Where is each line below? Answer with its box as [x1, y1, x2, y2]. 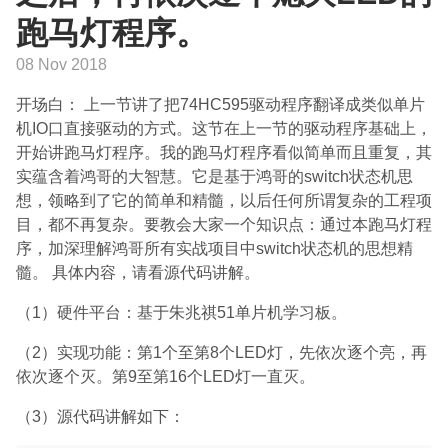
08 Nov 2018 [16, 56, 107, 73]
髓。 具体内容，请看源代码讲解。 [16, 264, 260, 281]
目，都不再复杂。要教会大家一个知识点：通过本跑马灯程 [16, 216, 432, 233]
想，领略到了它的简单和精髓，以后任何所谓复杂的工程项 [16, 192, 432, 209]
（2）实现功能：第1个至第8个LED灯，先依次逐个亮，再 [16, 344, 427, 361]
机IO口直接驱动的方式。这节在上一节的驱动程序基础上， [16, 120, 432, 137]
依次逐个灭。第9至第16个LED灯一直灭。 [16, 368, 315, 385]
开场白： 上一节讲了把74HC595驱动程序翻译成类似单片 [16, 96, 425, 113]
